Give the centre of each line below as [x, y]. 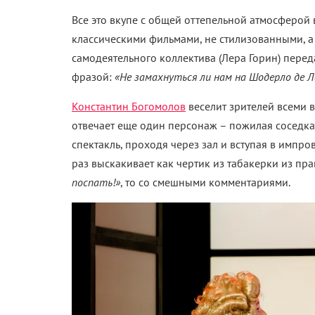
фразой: [93, 77]
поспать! [94, 182]
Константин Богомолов [129, 106]
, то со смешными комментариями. [205, 182]
